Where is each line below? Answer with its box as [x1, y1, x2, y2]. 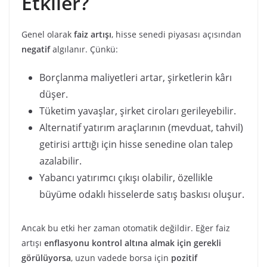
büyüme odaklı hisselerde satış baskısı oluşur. [39, 188, 244, 201]
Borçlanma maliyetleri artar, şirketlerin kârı [39, 71, 232, 85]
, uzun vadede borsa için [71, 252, 171, 264]
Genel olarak [21, 29, 74, 41]
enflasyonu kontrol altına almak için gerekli [44, 237, 221, 249]
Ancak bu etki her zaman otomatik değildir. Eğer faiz [21, 222, 230, 234]
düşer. [39, 88, 68, 101]
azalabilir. [39, 154, 82, 168]
